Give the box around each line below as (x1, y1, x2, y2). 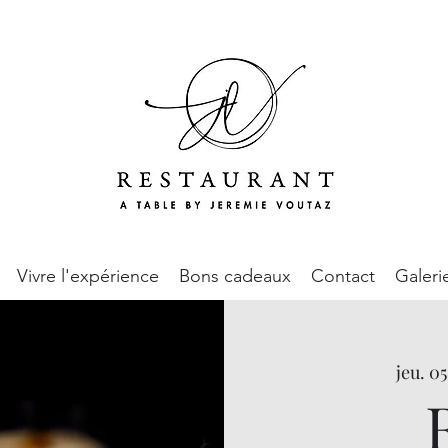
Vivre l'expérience (16, 265, 159, 287)
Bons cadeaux (178, 265, 291, 287)
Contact (310, 265, 375, 287)
